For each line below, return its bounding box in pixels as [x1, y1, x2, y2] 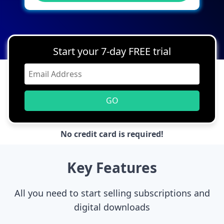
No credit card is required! [60, 128, 163, 140]
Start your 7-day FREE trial [53, 44, 171, 58]
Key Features [67, 158, 157, 177]
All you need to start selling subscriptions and [14, 187, 210, 199]
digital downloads [74, 201, 150, 213]
